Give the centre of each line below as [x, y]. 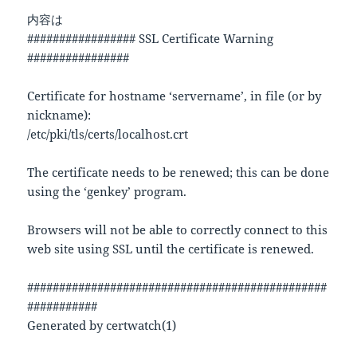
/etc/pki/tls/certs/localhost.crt [108, 134]
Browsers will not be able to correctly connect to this [178, 230]
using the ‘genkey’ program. [107, 192]
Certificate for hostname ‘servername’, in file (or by [175, 96]
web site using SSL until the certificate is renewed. [171, 249]
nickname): [59, 115]
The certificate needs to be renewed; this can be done [178, 173]
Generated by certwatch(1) [102, 326]
